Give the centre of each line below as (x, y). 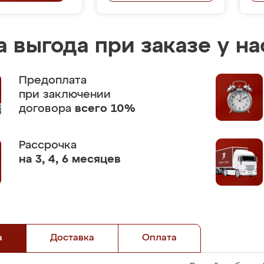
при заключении (65, 95)
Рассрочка (48, 145)
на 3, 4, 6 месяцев (70, 159)
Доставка (72, 238)
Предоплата (53, 80)
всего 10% (105, 109)
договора (47, 109)
